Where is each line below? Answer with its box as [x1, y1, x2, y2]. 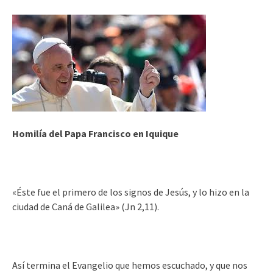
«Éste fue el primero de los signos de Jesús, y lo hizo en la [12, 186, 249, 198]
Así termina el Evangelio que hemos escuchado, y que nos [12, 259, 247, 271]
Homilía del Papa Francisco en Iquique [12, 127, 179, 140]
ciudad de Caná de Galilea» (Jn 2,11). [12, 200, 159, 213]
